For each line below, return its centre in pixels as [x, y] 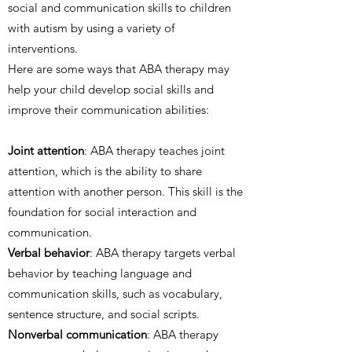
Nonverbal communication [77, 334]
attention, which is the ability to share [105, 171]
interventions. [43, 48]
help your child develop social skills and [111, 89]
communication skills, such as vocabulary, [115, 293]
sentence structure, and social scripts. [104, 314]
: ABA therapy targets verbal [163, 253]
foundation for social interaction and [102, 212]
